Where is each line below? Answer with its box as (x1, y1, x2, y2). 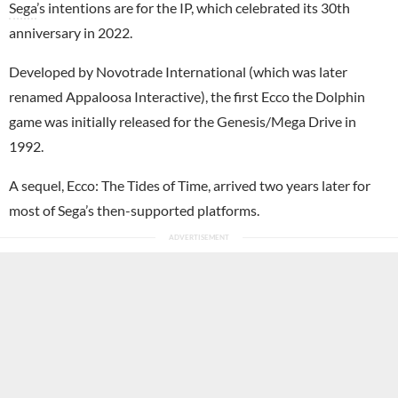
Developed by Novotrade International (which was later (9, 62, 347, 80)
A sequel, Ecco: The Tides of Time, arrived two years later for (9, 176, 370, 194)
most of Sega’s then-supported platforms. (9, 201, 259, 219)
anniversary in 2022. (9, 23, 132, 41)
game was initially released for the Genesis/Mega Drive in (9, 112, 356, 130)
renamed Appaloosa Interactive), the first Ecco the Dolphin (9, 87, 365, 105)
